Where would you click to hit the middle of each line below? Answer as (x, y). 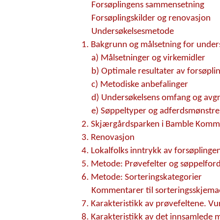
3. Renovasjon (108, 138)
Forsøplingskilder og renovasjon (151, 19)
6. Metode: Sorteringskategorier (141, 178)
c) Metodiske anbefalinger (139, 85)
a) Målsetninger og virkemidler (148, 58)
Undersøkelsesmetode (132, 32)
